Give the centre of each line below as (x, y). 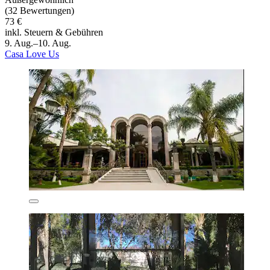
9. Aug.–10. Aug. (38, 43)
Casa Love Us (32, 54)
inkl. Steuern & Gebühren (54, 33)
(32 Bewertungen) (39, 11)
